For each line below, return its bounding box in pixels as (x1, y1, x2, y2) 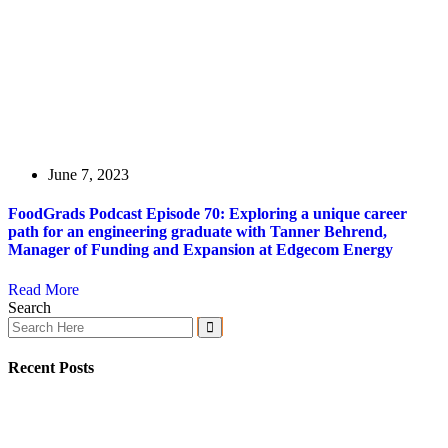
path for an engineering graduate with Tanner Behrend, (8, 223, 387, 241)
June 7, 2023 (48, 166, 129, 183)
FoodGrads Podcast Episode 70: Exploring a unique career (8, 205, 407, 223)
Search (8, 298, 51, 316)
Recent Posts (8, 358, 94, 376)
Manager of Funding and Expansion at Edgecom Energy (8, 241, 393, 259)
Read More (8, 280, 79, 298)
